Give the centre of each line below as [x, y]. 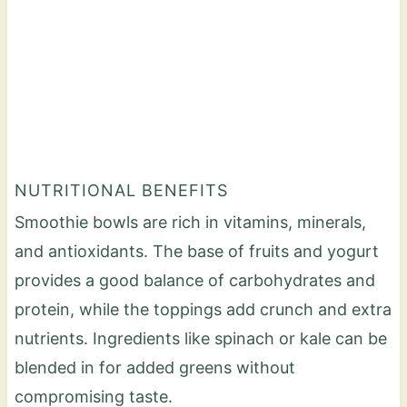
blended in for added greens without [154, 367]
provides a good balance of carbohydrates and [194, 280]
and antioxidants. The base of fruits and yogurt [196, 251]
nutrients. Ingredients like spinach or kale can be [200, 338]
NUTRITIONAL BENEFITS [121, 190]
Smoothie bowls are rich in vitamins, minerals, [190, 222]
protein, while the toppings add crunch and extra [203, 309]
